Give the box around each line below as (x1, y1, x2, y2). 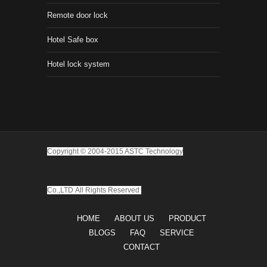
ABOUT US (114, 214, 154, 223)
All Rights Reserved (73, 186, 141, 194)
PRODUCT (168, 214, 206, 223)
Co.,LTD (47, 186, 73, 194)
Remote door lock (47, 11, 108, 20)
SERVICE (159, 228, 194, 237)
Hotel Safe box (47, 35, 98, 44)
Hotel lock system (47, 60, 110, 69)
